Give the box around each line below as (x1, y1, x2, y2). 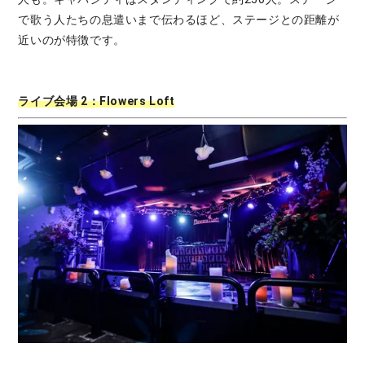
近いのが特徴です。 (18, 33, 125, 46)
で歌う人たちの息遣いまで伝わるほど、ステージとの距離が (18, 12, 340, 26)
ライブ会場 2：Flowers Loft (18, 94, 175, 108)
